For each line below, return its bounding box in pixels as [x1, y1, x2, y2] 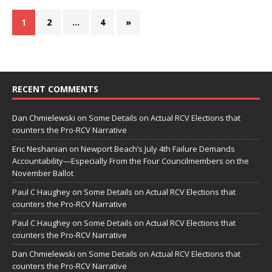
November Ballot [12, 168, 73, 179]
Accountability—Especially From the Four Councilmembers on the [12, 155, 249, 167]
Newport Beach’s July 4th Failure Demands [81, 143, 235, 155]
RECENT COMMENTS [12, 83, 98, 95]
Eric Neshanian [12, 143, 67, 155]
